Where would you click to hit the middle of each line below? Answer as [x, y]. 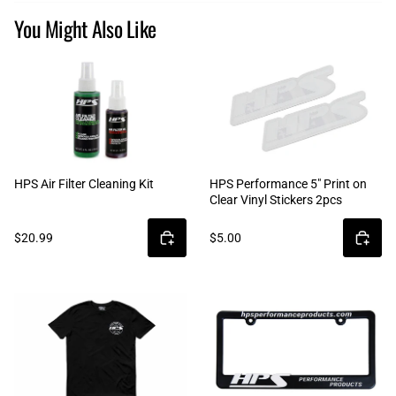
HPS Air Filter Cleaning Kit [84, 184]
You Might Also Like [85, 29]
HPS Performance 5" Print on [288, 184]
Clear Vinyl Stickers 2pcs [276, 200]
